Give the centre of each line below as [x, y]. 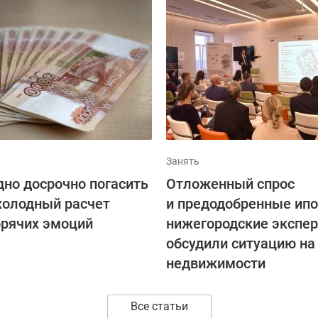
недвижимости [216, 263]
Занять [183, 161]
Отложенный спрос [230, 184]
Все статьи [159, 306]
